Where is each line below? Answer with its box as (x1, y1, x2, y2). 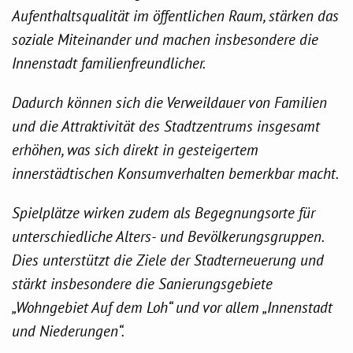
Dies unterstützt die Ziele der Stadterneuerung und (12, 250, 324, 269)
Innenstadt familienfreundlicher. (12, 53, 208, 72)
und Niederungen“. (12, 321, 124, 340)
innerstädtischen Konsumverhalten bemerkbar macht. (12, 163, 339, 183)
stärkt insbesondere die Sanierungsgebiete (12, 273, 273, 293)
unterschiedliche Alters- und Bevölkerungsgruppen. (12, 226, 323, 246)
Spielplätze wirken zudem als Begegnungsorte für (12, 203, 315, 222)
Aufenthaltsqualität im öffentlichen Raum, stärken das (12, 6, 339, 25)
